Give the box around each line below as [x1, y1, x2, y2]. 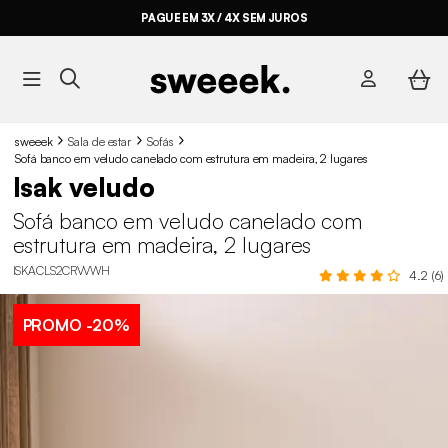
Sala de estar [68, 133, 132, 149]
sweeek [15, 133, 53, 149]
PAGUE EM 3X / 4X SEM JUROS [140, 11, 308, 25]
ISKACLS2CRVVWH [12, 262, 111, 278]
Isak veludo [12, 171, 155, 204]
